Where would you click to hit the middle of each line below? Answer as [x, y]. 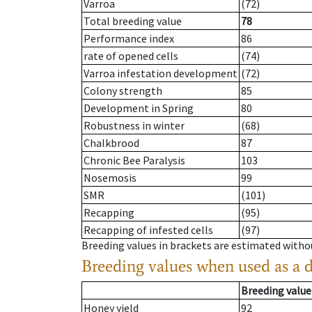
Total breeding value [133, 21]
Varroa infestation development [161, 73]
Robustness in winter [134, 126]
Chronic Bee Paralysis [134, 161]
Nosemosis [110, 178]
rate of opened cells [131, 56]
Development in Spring [139, 108]
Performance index [129, 39]
